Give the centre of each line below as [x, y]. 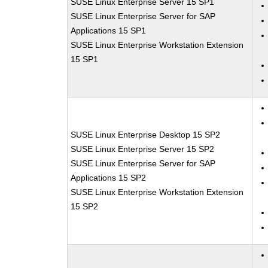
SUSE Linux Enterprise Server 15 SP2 [143, 149]
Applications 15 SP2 [109, 178]
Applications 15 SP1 [109, 31]
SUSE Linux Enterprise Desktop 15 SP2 [146, 135]
